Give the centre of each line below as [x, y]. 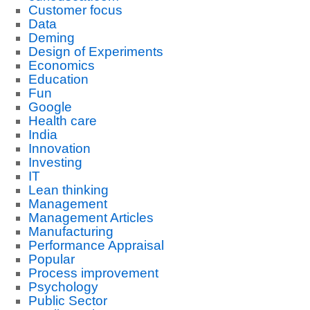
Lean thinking [68, 190]
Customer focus [75, 10]
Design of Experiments [95, 52]
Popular [51, 259]
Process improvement [93, 273]
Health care [62, 121]
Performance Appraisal [96, 245]
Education [58, 79]
